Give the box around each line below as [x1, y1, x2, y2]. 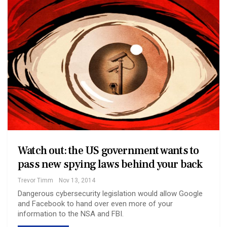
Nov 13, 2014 [59, 177, 95, 184]
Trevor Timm [18, 177, 53, 184]
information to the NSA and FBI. [18, 209, 124, 219]
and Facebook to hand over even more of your [18, 199, 173, 209]
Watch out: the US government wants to [18, 143, 199, 158]
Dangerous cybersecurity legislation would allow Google [18, 189, 203, 199]
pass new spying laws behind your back [18, 157, 203, 172]
